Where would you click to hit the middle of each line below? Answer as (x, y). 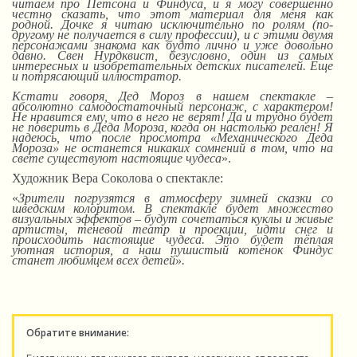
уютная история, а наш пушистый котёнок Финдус (173, 250)
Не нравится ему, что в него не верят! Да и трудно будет (173, 117)
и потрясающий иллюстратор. (97, 76)
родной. (37, 24)
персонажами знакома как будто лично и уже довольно (173, 45)
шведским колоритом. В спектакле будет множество (173, 208)
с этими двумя (292, 35)
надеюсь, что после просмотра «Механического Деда (173, 137)
